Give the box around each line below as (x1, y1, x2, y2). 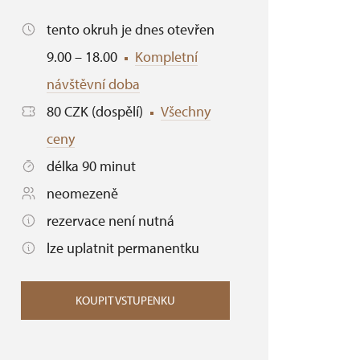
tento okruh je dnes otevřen (47, 20, 215, 39)
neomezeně (47, 184, 118, 202)
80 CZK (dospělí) (47, 102, 146, 121)
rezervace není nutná (47, 211, 174, 230)
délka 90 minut (47, 157, 136, 175)
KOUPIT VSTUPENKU (76, 292, 175, 308)
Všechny (161, 102, 211, 121)
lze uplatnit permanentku (47, 239, 199, 257)
